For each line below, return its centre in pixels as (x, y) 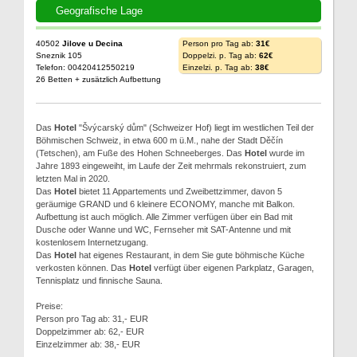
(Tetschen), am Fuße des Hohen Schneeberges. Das (140, 153)
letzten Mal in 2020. (73, 178)
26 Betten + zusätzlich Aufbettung (98, 79)
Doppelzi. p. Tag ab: (221, 55)
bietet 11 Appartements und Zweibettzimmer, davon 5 (179, 191)
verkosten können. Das (82, 268)
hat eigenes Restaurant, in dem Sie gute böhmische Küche (190, 255)
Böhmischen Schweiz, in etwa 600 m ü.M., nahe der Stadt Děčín (159, 140)
